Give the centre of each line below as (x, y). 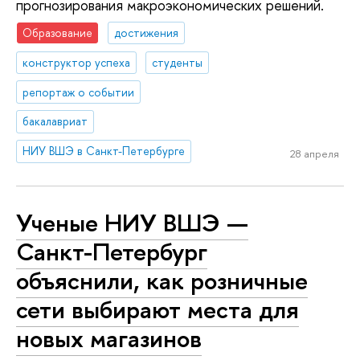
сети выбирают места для (157, 309)
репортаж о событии (79, 92)
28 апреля (314, 153)
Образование (58, 33)
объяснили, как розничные (162, 280)
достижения (147, 33)
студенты (178, 62)
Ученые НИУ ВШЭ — (132, 222)
